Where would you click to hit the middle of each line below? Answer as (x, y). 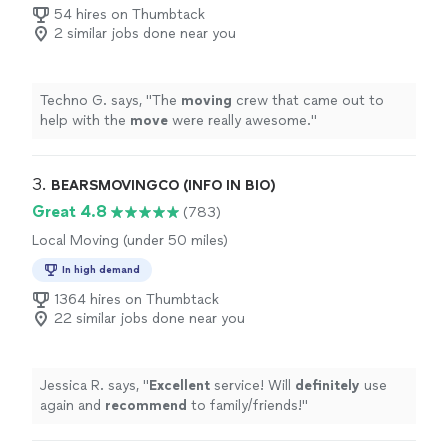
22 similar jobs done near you (149, 318)
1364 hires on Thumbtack (136, 299)
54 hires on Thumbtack (129, 14)
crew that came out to (308, 100)
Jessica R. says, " (94, 385)
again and (72, 405)
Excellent (179, 385)
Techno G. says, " (96, 100)
